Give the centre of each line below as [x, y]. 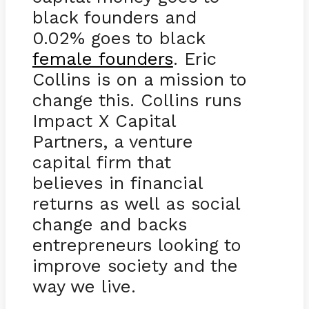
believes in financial [117, 182]
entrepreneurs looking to [137, 245]
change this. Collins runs [137, 100]
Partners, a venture [112, 141]
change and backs [109, 224]
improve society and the [135, 265]
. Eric [195, 58]
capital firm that [101, 162]
